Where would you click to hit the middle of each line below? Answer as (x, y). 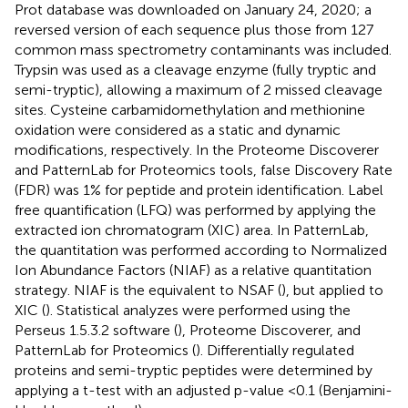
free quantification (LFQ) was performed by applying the (195, 209)
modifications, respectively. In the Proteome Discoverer (197, 149)
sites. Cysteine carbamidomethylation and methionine (190, 109)
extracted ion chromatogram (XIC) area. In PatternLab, (192, 229)
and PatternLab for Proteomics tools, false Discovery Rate (204, 169)
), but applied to (332, 290)
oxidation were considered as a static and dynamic (178, 129)
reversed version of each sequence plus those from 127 (194, 29)
